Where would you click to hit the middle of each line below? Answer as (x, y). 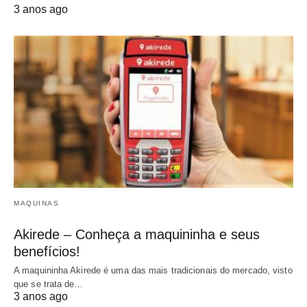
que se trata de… (49, 284)
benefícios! (47, 251)
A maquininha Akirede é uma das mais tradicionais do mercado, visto (153, 270)
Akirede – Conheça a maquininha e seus (137, 234)
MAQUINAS (36, 203)
